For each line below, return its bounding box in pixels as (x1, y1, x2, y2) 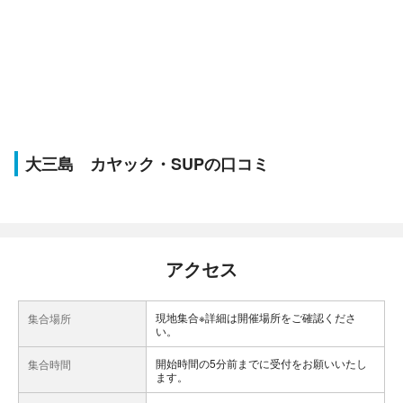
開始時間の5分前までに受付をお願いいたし (156, 355, 367, 371)
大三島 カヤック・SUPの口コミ (25, 152, 269, 175)
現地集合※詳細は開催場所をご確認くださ (156, 309, 356, 325)
